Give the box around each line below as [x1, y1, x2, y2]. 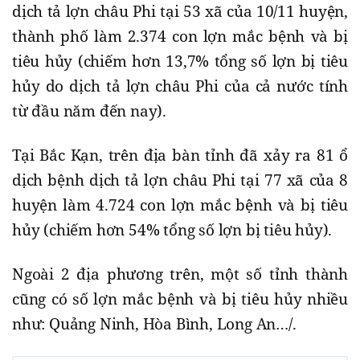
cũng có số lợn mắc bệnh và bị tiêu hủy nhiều [12, 288, 348, 310]
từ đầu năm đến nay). [12, 100, 167, 122]
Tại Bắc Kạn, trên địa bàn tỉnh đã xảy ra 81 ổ [12, 145, 348, 166]
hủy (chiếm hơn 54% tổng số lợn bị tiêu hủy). [12, 219, 333, 241]
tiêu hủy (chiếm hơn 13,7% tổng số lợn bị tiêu [12, 51, 348, 72]
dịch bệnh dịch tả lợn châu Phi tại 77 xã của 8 [12, 170, 348, 191]
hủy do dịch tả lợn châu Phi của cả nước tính [12, 76, 348, 97]
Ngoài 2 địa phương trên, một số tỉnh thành [12, 264, 348, 285]
